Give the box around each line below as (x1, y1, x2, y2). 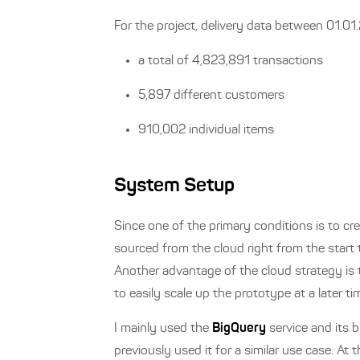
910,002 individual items (138, 124, 274, 137)
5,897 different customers (138, 89, 288, 102)
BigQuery (212, 322, 266, 335)
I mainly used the (114, 322, 212, 335)
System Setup (114, 177, 235, 196)
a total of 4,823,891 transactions (138, 55, 326, 67)
